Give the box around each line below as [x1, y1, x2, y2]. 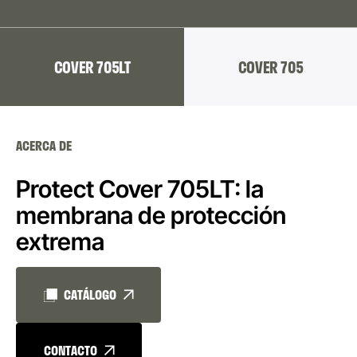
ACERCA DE [16, 135, 72, 155]
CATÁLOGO [64, 284, 116, 304]
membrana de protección [16, 201, 286, 229]
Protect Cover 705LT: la [16, 175, 264, 203]
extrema [16, 227, 104, 256]
